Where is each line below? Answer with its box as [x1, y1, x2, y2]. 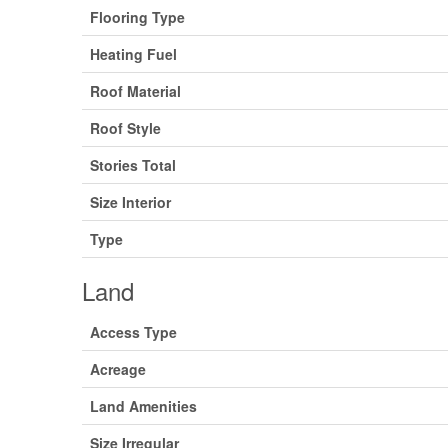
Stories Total [90, 155, 177, 175]
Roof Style [90, 118, 162, 138]
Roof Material [90, 81, 182, 101]
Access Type [90, 322, 178, 342]
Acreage [90, 359, 147, 379]
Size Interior [90, 192, 172, 212]
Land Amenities [90, 396, 198, 416]
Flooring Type [90, 7, 186, 27]
